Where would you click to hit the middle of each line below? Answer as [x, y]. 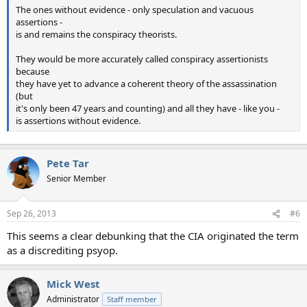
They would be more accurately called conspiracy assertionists [142, 59]
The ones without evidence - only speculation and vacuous [135, 10]
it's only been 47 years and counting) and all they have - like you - [148, 109]
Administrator [73, 299]
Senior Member [76, 178]
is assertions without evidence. [78, 121]
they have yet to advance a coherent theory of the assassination [146, 84]
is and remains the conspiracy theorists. [96, 35]
